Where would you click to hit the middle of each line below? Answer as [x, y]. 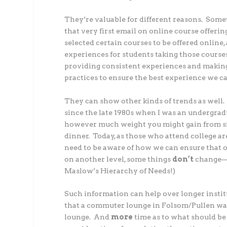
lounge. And [88, 217]
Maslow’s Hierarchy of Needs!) [120, 171]
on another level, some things [119, 159]
